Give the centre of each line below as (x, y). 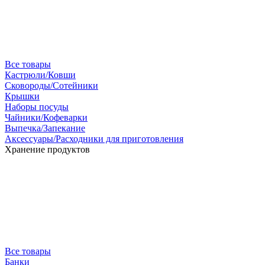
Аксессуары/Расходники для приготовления (94, 139)
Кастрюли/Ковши (40, 75)
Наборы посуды (37, 107)
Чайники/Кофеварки (46, 117)
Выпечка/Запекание (45, 128)
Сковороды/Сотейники (51, 85)
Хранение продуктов (47, 149)
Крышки (22, 96)
